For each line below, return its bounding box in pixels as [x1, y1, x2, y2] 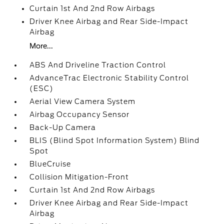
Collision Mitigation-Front [29, 173, 129, 181]
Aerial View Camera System [29, 97, 136, 105]
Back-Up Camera [29, 123, 96, 131]
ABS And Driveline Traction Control [29, 61, 166, 69]
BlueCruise [29, 160, 71, 168]
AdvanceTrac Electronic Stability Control [29, 74, 189, 82]
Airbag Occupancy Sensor [29, 110, 130, 118]
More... [29, 42, 53, 50]
